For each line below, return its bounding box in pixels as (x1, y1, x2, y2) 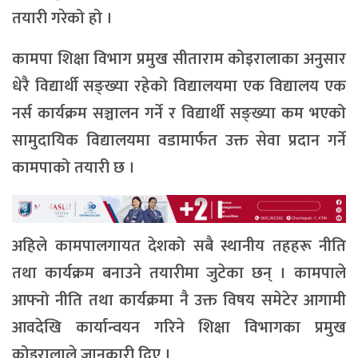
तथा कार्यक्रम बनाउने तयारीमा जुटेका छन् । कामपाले (12, 259, 346, 287)
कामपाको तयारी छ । (12, 153, 135, 181)
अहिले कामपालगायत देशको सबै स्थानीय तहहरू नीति (12, 232, 346, 260)
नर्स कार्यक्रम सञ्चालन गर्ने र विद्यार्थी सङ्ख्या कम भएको (12, 99, 346, 127)
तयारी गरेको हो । (12, 4, 113, 32)
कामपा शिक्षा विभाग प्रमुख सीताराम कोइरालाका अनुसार (12, 45, 346, 73)
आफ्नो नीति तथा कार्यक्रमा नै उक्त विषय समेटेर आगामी (12, 286, 346, 314)
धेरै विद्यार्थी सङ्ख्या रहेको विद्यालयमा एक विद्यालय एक (12, 72, 346, 100)
